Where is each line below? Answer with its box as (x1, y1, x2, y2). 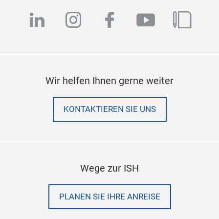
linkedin (27, 9, 93, 31)
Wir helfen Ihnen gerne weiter (45, 74, 174, 87)
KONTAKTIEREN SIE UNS (63, 104, 156, 114)
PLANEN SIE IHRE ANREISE (59, 192, 160, 201)
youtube (135, 9, 204, 31)
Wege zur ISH (80, 162, 139, 174)
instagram (63, 9, 148, 31)
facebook (99, 9, 178, 31)
